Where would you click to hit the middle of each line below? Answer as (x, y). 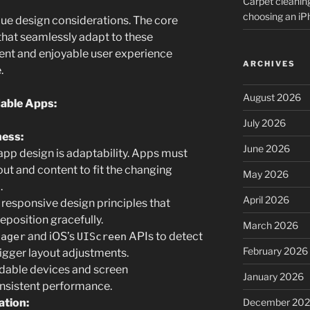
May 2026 (265, 174)
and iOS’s (51, 237)
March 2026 (270, 225)
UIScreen (102, 237)
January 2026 (273, 276)
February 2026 (275, 250)
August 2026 (272, 97)
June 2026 (266, 148)
